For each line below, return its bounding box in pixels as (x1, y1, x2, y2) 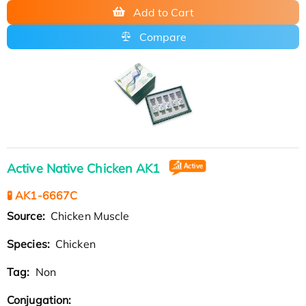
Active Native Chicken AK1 (7, 160, 164, 176)
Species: (7, 236, 53, 251)
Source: (7, 208, 48, 223)
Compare (139, 29, 186, 44)
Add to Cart (133, 5, 194, 19)
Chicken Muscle (47, 208, 130, 223)
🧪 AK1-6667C (7, 188, 78, 202)
